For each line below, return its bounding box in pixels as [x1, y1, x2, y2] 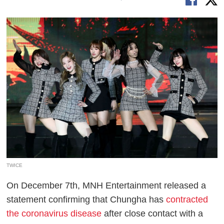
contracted [166, 194, 208, 204]
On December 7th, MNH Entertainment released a [6, 180, 206, 190]
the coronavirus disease [6, 208, 102, 218]
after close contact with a [101, 208, 203, 218]
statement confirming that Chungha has [6, 194, 166, 204]
